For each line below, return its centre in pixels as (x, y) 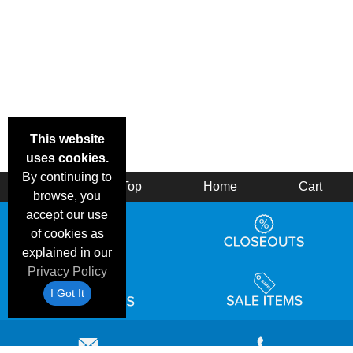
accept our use (67, 215)
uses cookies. (67, 158)
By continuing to (67, 177)
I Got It (67, 293)
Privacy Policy (67, 271)
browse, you (67, 196)
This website (67, 139)
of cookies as (67, 234)
